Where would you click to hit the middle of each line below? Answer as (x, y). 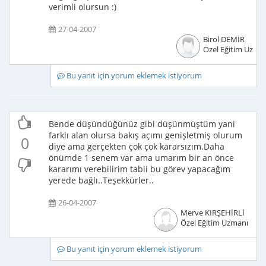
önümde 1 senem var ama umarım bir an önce (141, 158)
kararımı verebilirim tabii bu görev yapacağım (140, 169)
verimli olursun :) (83, 7)
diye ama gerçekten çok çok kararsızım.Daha (137, 146)
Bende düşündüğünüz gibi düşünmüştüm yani (142, 124)
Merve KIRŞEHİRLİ (212, 213)
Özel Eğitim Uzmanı (214, 223)
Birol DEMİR (224, 39)
